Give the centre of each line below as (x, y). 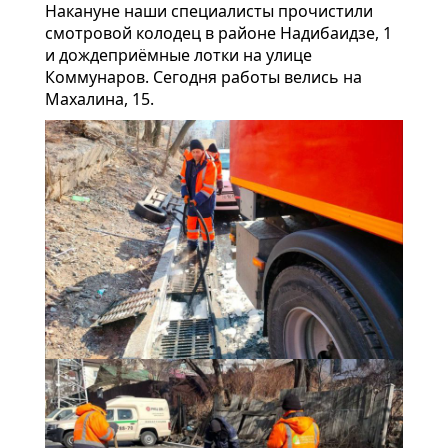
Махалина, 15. (99, 99)
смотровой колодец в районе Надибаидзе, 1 (218, 33)
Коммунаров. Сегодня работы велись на (203, 77)
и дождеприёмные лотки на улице (178, 55)
